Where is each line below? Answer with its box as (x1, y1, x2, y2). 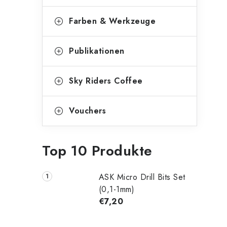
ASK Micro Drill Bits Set (98, 171, 185, 183)
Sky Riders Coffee (69, 75, 143, 87)
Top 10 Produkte (42, 140, 153, 161)
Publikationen (69, 45, 125, 57)
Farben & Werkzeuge (69, 15, 156, 27)
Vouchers (69, 105, 106, 117)
